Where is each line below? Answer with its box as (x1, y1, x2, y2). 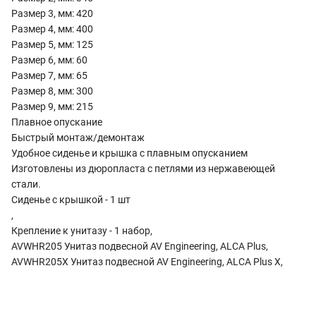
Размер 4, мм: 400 (11, 23, 93, 35)
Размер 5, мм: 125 (11, 38, 93, 50)
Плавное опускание (11, 116, 102, 128)
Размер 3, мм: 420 (11, 7, 93, 19)
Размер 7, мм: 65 (11, 69, 87, 81)
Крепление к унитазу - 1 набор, (11, 224, 152, 236)
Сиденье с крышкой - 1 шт (11, 193, 130, 205)
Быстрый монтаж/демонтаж (11, 131, 145, 143)
